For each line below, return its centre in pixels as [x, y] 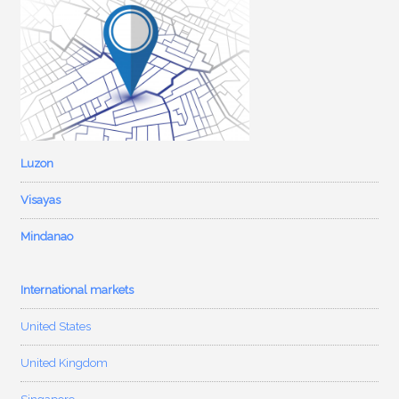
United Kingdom [65, 362]
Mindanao [47, 236]
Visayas [41, 199]
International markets [77, 289]
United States [56, 326]
